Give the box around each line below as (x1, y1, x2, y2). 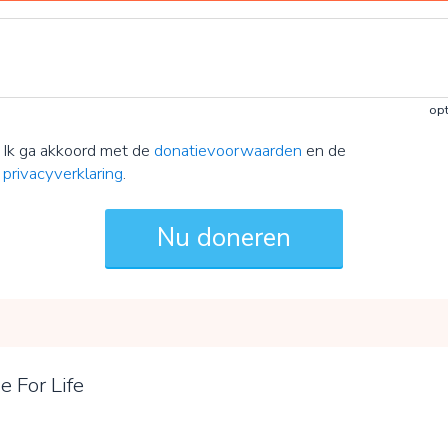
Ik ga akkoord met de (3, 138, 155, 162)
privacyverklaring (3, 161, 124, 185)
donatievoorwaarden (154, 138, 303, 162)
